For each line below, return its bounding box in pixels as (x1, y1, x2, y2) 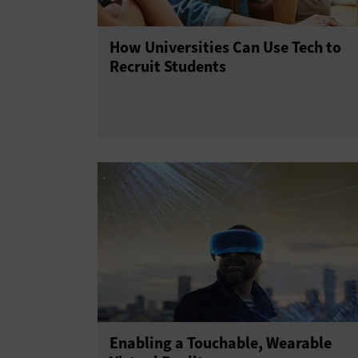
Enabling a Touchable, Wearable (109, 332, 332, 354)
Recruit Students (109, 56, 226, 78)
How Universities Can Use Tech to (109, 37, 341, 58)
